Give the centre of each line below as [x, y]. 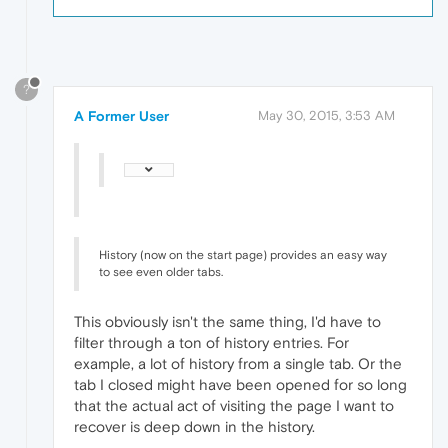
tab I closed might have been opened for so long [240, 384]
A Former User [121, 115]
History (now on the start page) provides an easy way [243, 254]
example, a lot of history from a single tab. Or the [238, 363]
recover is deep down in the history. [194, 426]
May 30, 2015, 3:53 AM [326, 115]
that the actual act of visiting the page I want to [234, 405]
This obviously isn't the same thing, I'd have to [227, 321]
